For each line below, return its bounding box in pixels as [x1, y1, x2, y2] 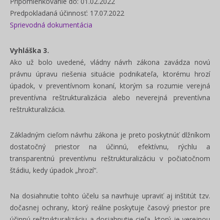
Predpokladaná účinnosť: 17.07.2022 [10, 8, 124, 18]
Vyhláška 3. [10, 46, 49, 55]
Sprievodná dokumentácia [10, 20, 92, 29]
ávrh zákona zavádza [118, 57, 191, 67]
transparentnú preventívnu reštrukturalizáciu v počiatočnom [10, 154, 210, 163]
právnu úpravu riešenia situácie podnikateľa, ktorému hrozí [10, 69, 210, 79]
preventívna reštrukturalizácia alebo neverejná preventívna [10, 93, 210, 102]
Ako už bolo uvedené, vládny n [10, 57, 119, 67]
